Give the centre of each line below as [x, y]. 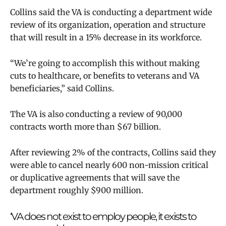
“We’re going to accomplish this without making [105, 63]
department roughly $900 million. [77, 190]
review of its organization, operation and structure [108, 24]
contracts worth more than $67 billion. [87, 126]
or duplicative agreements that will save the [95, 177]
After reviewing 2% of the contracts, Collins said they [113, 152]
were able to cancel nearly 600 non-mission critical [109, 165]
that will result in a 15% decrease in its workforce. [106, 37]
